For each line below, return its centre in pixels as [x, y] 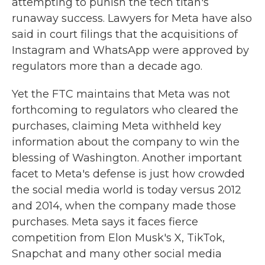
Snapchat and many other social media [117, 254]
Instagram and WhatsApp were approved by [130, 50]
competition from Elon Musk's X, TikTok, [118, 238]
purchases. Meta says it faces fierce [105, 222]
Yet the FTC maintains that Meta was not [121, 94]
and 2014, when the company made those [124, 206]
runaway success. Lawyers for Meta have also [132, 18]
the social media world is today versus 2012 [127, 190]
